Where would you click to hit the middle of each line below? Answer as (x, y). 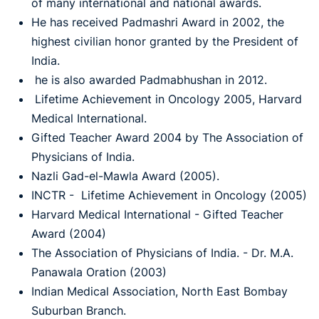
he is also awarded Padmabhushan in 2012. (149, 80)
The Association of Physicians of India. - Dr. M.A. (162, 253)
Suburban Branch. (79, 310)
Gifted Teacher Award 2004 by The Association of (167, 137)
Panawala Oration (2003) (99, 272)
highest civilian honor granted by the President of (165, 41)
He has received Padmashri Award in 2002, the (158, 22)
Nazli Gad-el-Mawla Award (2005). (125, 176)
